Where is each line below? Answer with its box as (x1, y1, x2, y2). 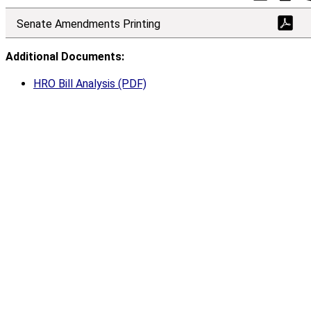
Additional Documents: (6, 50, 124, 64)
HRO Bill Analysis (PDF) (33, 77, 146, 91)
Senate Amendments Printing (17, 17, 160, 31)
